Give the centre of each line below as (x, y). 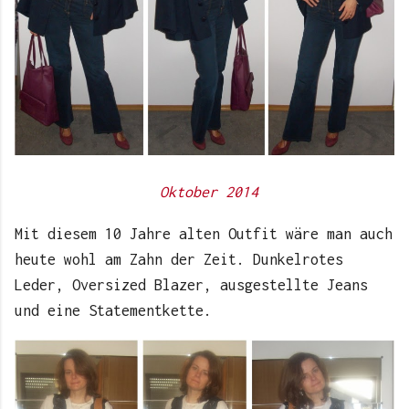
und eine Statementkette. (113, 310)
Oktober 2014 (209, 191)
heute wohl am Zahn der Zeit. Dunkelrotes (179, 259)
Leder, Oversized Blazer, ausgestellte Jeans (191, 284)
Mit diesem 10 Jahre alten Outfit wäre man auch (204, 233)
